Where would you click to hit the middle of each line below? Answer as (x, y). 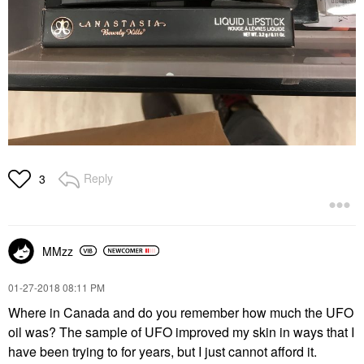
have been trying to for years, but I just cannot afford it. (162, 351)
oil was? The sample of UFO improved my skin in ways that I (181, 331)
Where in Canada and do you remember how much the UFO (181, 312)
